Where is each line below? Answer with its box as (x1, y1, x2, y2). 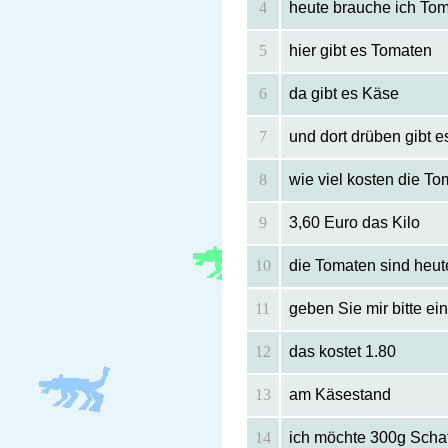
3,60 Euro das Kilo (288, 214, 420, 232)
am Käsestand (288, 386, 391, 404)
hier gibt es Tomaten (288, 42, 432, 60)
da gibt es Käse (288, 85, 399, 103)
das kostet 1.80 (288, 343, 396, 361)
